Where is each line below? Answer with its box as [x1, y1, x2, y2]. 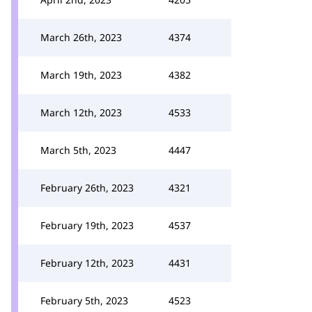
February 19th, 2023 [40, 219, 134, 232]
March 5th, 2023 [40, 143, 116, 157]
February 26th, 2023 [40, 181, 134, 194]
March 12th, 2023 [40, 106, 122, 119]
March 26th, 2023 [40, 31, 122, 44]
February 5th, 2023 [40, 294, 128, 307]
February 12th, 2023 [40, 256, 134, 270]
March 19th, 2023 [40, 68, 122, 81]
